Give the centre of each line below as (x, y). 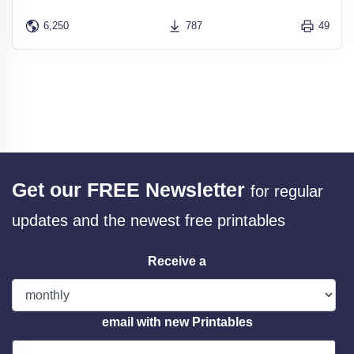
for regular (287, 191)
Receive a (177, 261)
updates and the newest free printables (149, 220)
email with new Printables (177, 322)
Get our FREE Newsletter (128, 189)
